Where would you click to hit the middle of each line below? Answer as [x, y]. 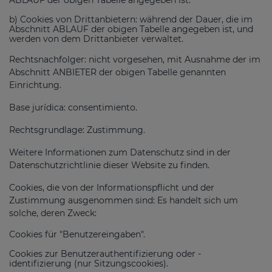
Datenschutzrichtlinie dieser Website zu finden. [109, 165]
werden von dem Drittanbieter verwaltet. [96, 39]
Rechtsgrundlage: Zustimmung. [77, 130]
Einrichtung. [35, 85]
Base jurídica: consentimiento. [73, 107]
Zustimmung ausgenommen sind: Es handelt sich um [124, 200]
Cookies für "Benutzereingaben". [77, 234]
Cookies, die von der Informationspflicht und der [112, 187]
